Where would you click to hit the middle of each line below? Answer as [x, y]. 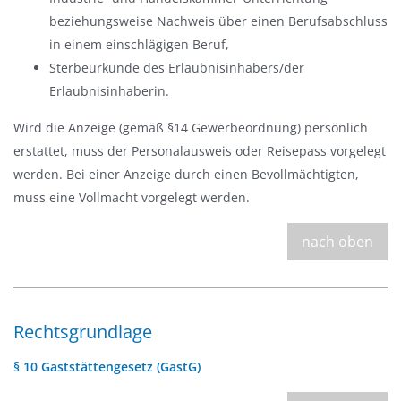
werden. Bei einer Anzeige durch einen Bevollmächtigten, [186, 174]
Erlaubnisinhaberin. [109, 91]
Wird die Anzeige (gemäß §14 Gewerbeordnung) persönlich [191, 128]
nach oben [337, 242]
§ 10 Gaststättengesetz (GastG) [107, 366]
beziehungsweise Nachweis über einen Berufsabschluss [218, 21]
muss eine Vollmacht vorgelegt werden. [132, 197]
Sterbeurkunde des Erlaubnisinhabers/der [177, 68]
